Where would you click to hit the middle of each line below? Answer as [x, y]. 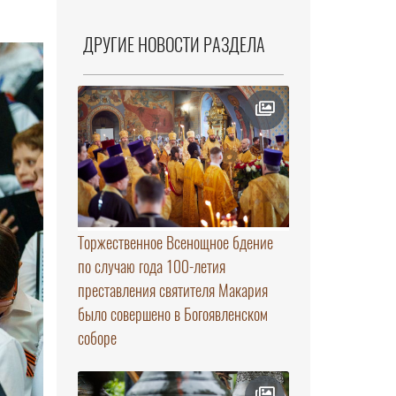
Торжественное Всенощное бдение [175, 242]
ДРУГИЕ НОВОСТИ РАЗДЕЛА [174, 45]
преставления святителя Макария [172, 290]
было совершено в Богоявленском [172, 314]
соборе [97, 338]
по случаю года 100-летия [151, 266]
